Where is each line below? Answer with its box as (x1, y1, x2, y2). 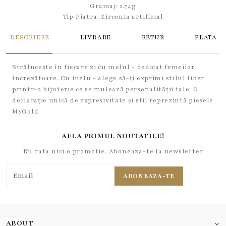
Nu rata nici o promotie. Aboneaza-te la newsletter (23, 147, 203, 155)
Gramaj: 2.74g (90, 2, 136, 10)
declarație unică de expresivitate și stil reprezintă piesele (12, 96, 213, 104)
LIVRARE (80, 33, 111, 41)
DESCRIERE (10, 33, 50, 41)
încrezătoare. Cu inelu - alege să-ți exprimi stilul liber (12, 74, 204, 82)
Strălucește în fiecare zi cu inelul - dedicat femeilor (12, 63, 195, 71)
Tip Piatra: (63, 13, 101, 21)
